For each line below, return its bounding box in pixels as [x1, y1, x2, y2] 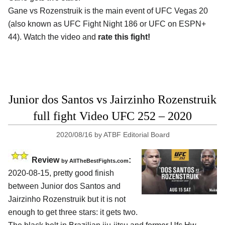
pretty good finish [53, 169, 114, 178]
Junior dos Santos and [41, 182, 121, 191]
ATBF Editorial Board [103, 131, 170, 139]
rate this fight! [98, 33, 150, 42]
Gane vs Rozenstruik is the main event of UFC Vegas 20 [8, 7, 208, 16]
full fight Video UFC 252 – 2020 [33, 109, 192, 123]
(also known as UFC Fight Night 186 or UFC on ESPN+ [8, 20, 206, 29]
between [8, 182, 41, 191]
